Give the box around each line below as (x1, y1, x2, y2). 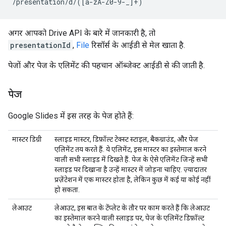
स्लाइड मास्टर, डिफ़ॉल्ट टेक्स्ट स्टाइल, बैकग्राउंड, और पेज (54, 135, 198, 143)
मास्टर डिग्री (12, 135, 42, 143)
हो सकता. (54, 186, 80, 194)
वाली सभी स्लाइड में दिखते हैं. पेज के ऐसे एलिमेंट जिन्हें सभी (54, 155, 208, 163)
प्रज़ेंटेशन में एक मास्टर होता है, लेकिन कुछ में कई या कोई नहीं (54, 176, 211, 184)
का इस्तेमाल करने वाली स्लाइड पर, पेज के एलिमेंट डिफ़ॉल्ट (54, 214, 204, 222)
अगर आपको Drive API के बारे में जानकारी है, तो (8, 28, 155, 38)
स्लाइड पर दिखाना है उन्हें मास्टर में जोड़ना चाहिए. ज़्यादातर (54, 165, 207, 174)
